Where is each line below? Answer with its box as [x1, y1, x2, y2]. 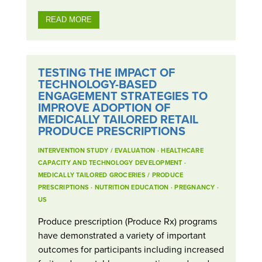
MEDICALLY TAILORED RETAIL [37, 110, 198, 127]
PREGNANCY [174, 182, 215, 192]
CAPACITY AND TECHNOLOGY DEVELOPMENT [37, 157, 182, 167]
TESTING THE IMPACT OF [37, 63, 175, 81]
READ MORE [45, 15, 92, 24]
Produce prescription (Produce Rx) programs [37, 214, 217, 227]
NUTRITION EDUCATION [94, 182, 169, 192]
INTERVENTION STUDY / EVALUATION [37, 145, 156, 155]
